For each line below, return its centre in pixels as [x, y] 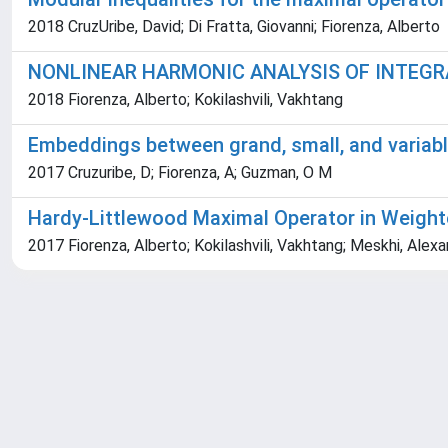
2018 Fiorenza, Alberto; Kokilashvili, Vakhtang [185, 99]
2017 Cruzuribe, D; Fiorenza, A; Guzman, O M [180, 172]
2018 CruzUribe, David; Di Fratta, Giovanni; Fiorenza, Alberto [234, 26]
